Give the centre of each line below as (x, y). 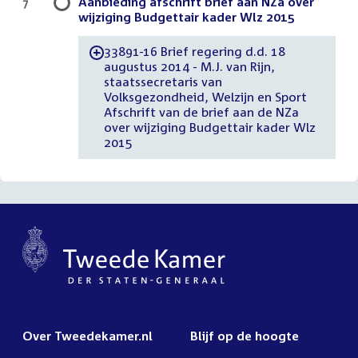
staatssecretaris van (163, 82)
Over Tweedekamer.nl (88, 336)
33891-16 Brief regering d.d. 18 (195, 52)
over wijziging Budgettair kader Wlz (209, 127)
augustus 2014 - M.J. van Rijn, (189, 67)
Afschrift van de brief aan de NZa (201, 112)
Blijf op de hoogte (245, 336)
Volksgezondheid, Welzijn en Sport (205, 97)
